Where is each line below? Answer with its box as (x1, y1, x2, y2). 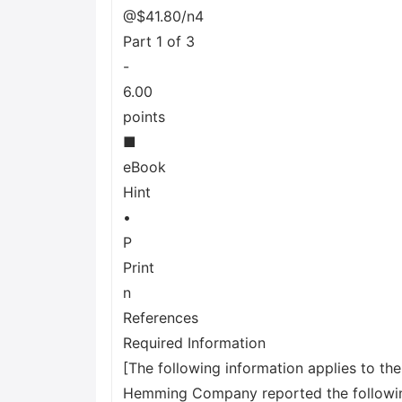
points (123, 108, 165, 126)
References (123, 309, 198, 327)
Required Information (123, 334, 266, 352)
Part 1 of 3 (123, 32, 195, 50)
